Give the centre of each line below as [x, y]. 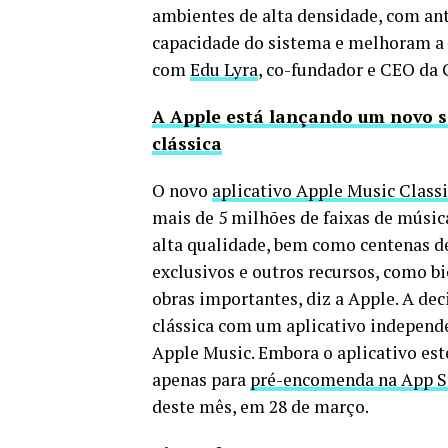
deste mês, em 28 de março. [260, 407]
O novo [182, 191]
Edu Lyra [224, 70]
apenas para [201, 380]
